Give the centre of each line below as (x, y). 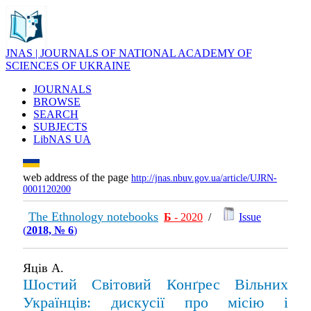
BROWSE (57, 102)
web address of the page (77, 177)
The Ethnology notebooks (93, 217)
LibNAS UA (62, 139)
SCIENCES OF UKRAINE (68, 66)
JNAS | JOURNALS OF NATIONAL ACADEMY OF (129, 53)
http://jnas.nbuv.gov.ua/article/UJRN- (204, 178)
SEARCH (56, 114)
